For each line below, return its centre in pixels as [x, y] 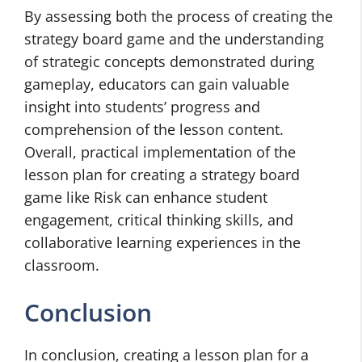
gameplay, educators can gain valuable [157, 84]
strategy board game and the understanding [174, 39]
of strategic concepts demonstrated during [169, 61]
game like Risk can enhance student [146, 197]
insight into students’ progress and [142, 107]
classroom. [62, 265]
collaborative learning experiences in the [162, 242]
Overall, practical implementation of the [160, 152]
